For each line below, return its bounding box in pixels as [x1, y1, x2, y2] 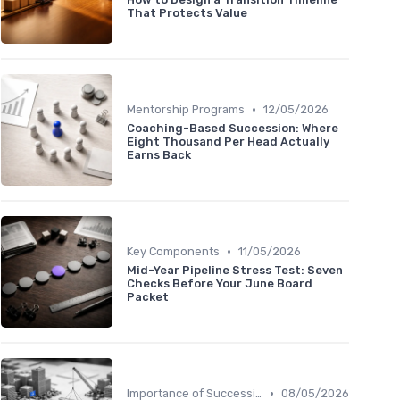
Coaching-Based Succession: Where [127, 121, 338, 136]
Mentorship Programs [127, 103, 245, 117]
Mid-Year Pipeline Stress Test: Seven [127, 263, 343, 278]
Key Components [127, 245, 220, 259]
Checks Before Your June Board [127, 277, 312, 291]
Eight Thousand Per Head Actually [127, 135, 329, 149]
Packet [127, 290, 169, 304]
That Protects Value [127, 6, 247, 21]
